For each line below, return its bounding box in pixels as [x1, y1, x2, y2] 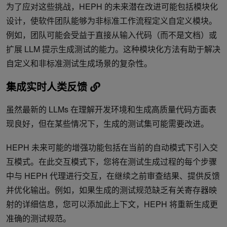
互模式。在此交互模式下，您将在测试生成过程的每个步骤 [6, 156, 217, 168]
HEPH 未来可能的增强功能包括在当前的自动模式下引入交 [6, 141, 218, 154]
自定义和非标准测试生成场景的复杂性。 [6, 57, 152, 69]
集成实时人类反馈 [6, 79, 90, 94]
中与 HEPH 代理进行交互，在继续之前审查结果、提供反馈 [6, 170, 220, 182]
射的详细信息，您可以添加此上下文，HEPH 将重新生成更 [6, 198, 218, 210]
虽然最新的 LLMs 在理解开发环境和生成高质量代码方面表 [6, 103, 216, 116]
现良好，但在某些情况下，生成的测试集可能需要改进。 [6, 118, 209, 130]
